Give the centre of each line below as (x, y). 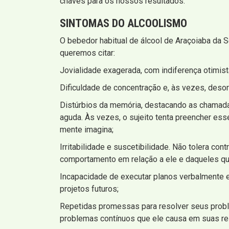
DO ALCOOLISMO (148, 23)
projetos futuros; (89, 189)
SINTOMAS (85, 23)
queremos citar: (87, 53)
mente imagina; (87, 129)
